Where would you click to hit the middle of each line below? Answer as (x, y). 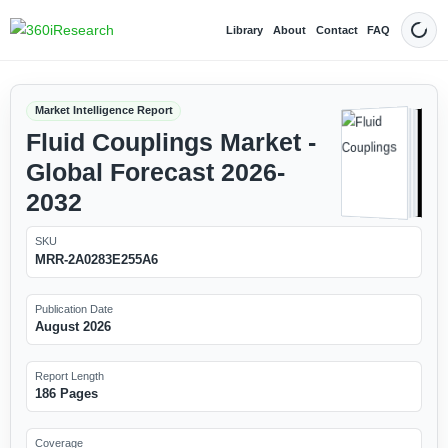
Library (245, 29)
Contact (336, 29)
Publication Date (73, 308)
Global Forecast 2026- (155, 172)
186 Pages (66, 394)
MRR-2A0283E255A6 (96, 259)
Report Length (69, 375)
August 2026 (72, 326)
